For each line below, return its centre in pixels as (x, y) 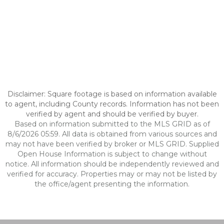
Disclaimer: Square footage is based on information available (112, 94)
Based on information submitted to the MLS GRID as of (112, 124)
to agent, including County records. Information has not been (112, 104)
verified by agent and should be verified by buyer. (112, 114)
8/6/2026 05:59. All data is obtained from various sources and (112, 134)
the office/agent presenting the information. (112, 184)
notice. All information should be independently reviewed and (112, 164)
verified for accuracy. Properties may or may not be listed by (112, 174)
